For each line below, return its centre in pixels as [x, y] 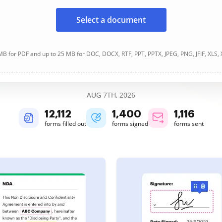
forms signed [130, 124]
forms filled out [65, 124]
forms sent [189, 124]
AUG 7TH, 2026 [111, 95]
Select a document [111, 20]
